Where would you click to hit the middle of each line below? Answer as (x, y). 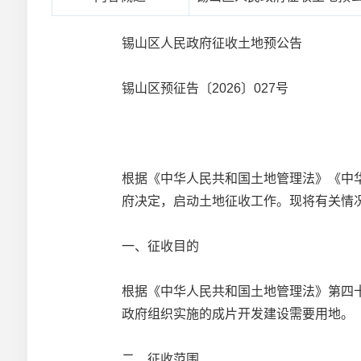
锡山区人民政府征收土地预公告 (212, 43)
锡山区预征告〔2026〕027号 (205, 88)
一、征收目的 (161, 246)
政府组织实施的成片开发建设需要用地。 (238, 314)
